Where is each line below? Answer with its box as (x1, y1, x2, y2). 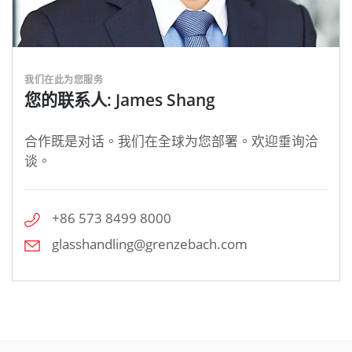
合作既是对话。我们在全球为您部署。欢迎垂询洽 (24, 132, 318, 151)
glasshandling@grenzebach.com (52, 235, 247, 254)
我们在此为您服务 (24, 73, 103, 87)
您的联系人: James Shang (24, 88, 215, 112)
